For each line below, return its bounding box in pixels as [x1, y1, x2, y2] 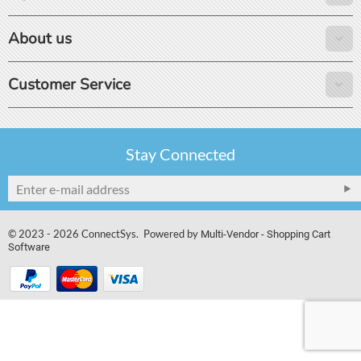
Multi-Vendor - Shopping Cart [201, 228, 330, 240]
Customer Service [8, 74, 131, 95]
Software [8, 241, 50, 253]
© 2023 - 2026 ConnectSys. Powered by [8, 227, 201, 240]
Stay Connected [126, 144, 235, 164]
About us [8, 28, 72, 49]
